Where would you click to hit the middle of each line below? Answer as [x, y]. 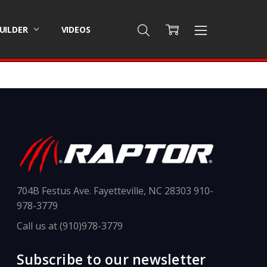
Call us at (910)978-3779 [69, 226]
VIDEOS [76, 29]
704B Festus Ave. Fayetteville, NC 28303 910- [115, 190]
